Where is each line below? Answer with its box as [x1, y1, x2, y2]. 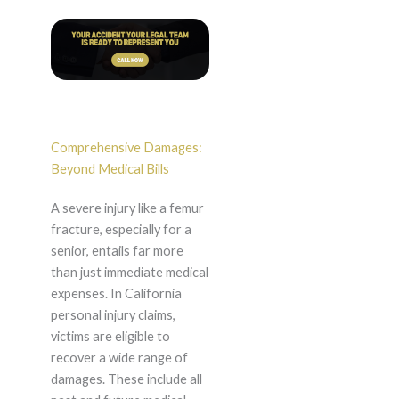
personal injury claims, [50, 307, 175, 323]
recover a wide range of [50, 350, 188, 366]
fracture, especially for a [50, 222, 191, 238]
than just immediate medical [50, 265, 208, 281]
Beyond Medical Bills [50, 161, 169, 177]
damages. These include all [50, 371, 202, 387]
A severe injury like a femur [50, 200, 204, 216]
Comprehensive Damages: [50, 140, 202, 156]
